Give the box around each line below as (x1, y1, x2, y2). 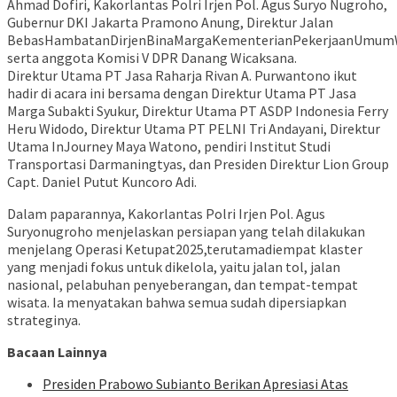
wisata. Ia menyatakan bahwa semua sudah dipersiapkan (7, 293, 346, 312)
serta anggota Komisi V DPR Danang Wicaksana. (7, 49, 297, 67)
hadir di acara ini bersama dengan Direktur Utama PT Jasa (7, 84, 356, 103)
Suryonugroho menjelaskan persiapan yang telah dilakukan (7, 222, 365, 241)
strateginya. (7, 311, 81, 330)
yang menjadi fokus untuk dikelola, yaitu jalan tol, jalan (7, 258, 340, 276)
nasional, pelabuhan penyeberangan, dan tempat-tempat (7, 276, 358, 294)
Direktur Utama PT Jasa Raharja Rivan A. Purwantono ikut (7, 66, 357, 85)
